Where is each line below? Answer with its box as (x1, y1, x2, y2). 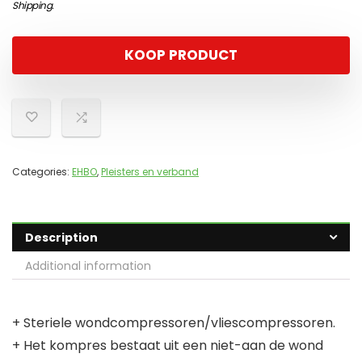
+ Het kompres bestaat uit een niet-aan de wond (12, 336, 323, 356)
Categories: (12, 165, 72, 179)
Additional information (25, 258, 151, 275)
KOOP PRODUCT (124, 45, 238, 65)
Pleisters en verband (101, 165, 199, 179)
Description (25, 229, 98, 246)
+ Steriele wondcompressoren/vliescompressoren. (12, 314, 335, 333)
